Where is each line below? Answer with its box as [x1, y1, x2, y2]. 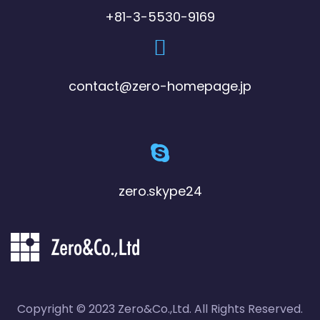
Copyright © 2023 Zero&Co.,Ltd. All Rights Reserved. [17, 301, 303, 318]
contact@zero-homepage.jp [69, 77, 251, 96]
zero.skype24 [118, 182, 202, 201]
